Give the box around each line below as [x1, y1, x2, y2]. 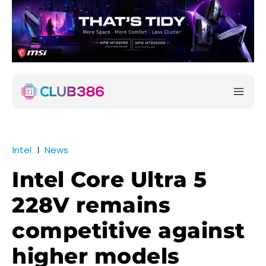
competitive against [12, 217, 245, 244]
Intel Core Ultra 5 [12, 166, 207, 193]
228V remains [12, 192, 170, 218]
